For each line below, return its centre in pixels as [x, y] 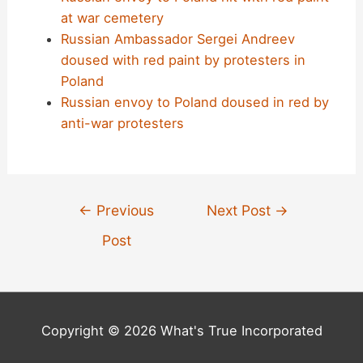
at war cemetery [112, 18]
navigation [83, 225]
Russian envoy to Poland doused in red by [194, 102]
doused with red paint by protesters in [183, 60]
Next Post [241, 211]
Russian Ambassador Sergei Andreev [177, 39]
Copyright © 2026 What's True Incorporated [181, 331]
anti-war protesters [122, 124]
